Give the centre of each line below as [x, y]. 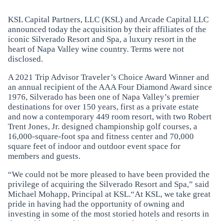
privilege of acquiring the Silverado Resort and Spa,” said [108, 184]
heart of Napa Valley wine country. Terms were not [96, 49]
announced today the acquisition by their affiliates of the [107, 30]
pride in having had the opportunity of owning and [96, 204]
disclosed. [25, 59]
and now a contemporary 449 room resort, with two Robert [110, 117]
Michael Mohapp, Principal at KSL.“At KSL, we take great [109, 194]
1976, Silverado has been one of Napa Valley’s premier [103, 97]
